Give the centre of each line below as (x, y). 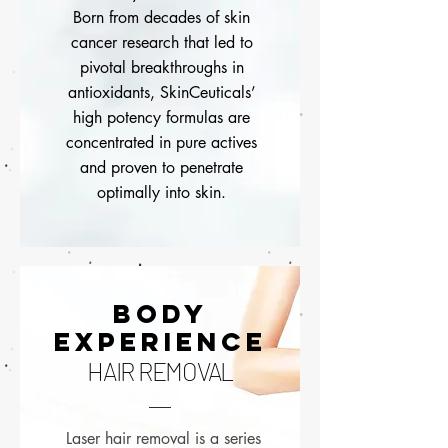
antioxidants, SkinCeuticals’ (161, 93)
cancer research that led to (161, 43)
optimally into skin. (161, 193)
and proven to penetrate (161, 168)
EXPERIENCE (160, 342)
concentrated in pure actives (161, 143)
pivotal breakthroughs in (161, 68)
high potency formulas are (161, 118)
